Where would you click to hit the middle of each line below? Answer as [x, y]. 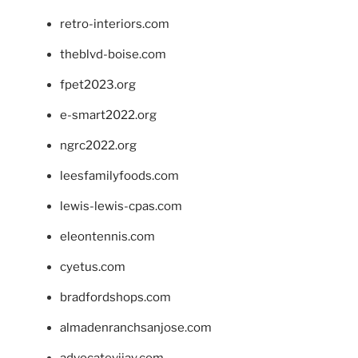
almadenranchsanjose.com [136, 328]
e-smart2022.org [108, 115]
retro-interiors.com [115, 24]
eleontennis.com [107, 237]
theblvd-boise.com [113, 55]
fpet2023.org [98, 85]
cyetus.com [93, 267]
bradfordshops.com [115, 298]
